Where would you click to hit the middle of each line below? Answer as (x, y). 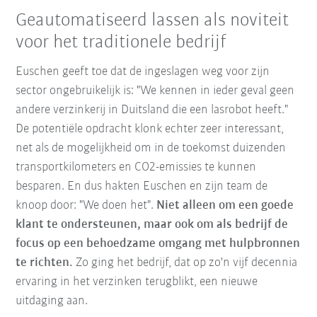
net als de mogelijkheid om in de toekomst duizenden (151, 148)
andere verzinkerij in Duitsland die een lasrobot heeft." (152, 110)
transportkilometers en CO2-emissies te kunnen (136, 167)
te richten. (45, 263)
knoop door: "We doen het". (86, 205)
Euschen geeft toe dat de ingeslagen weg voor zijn (143, 71)
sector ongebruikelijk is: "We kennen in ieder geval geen (155, 91)
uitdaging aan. (52, 301)
